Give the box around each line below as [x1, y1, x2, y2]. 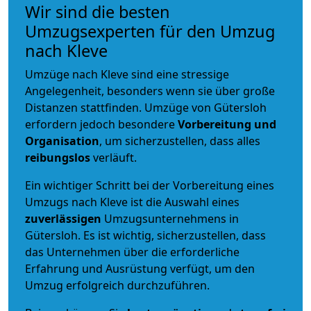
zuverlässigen [25, 210, 104, 226]
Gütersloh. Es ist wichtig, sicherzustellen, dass [25, 227, 266, 243]
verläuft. [90, 149, 137, 165]
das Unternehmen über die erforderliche [25, 244, 239, 260]
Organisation [25, 133, 99, 149]
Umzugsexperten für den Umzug [25, 19, 275, 42]
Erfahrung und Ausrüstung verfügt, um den [25, 260, 255, 276]
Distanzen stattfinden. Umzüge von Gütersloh [25, 99, 267, 115]
